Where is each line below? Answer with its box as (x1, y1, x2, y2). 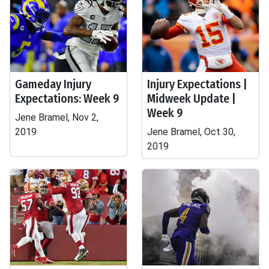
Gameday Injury (15, 77, 91, 91)
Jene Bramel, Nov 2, (15, 112, 98, 123)
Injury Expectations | (147, 77, 247, 91)
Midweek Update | (147, 91, 236, 106)
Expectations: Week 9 (15, 91, 119, 106)
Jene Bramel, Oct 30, (147, 126, 235, 138)
